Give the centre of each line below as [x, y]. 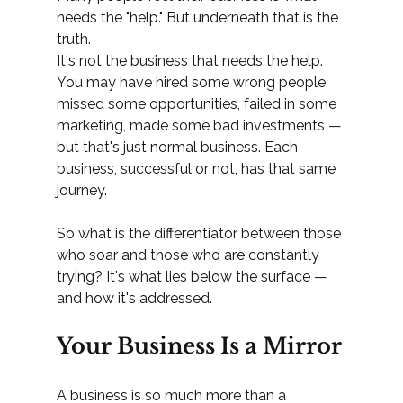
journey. [81, 191]
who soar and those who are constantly [189, 255]
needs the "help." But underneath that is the [199, 18]
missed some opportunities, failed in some [198, 104]
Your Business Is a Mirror [199, 346]
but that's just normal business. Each [179, 148]
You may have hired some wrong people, [194, 83]
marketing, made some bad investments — [201, 126]
